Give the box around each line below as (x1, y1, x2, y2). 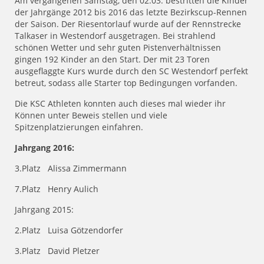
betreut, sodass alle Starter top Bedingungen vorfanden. (15, 77, 237, 89)
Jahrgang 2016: (15, 142, 74, 154)
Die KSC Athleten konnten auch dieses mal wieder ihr (15, 98, 226, 110)
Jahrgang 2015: (15, 204, 74, 216)
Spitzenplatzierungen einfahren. (15, 121, 143, 133)
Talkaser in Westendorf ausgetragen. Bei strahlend (15, 30, 216, 42)
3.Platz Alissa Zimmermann (15, 163, 127, 174)
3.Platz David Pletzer (15, 245, 100, 257)
